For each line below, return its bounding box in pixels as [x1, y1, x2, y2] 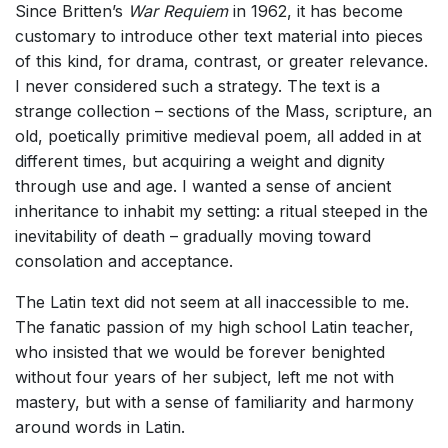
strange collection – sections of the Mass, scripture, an [15, 101, 432, 122]
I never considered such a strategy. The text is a [15, 76, 380, 97]
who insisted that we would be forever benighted [15, 342, 385, 363]
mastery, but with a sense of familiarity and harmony [15, 392, 414, 413]
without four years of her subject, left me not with [15, 367, 394, 388]
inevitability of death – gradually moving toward [15, 226, 371, 247]
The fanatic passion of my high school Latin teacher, [15, 317, 414, 338]
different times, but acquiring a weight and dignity [15, 151, 385, 172]
